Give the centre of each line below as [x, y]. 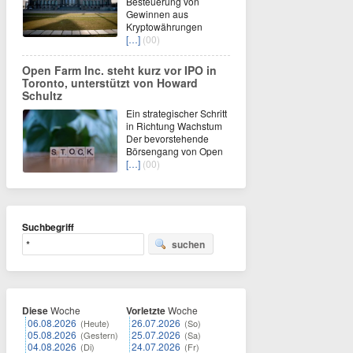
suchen [188, 245]
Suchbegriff [48, 227]
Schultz [42, 96]
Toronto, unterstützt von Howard [110, 83]
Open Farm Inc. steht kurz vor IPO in [119, 71]
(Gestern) [99, 335]
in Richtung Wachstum [174, 126]
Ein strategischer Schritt [176, 113]
